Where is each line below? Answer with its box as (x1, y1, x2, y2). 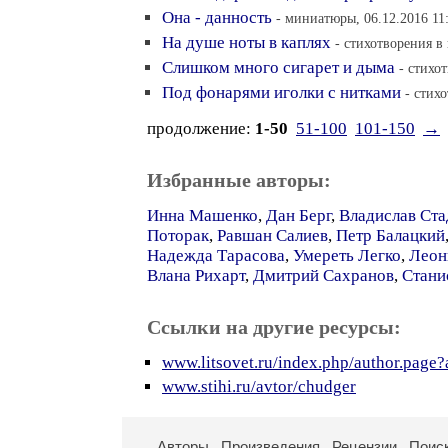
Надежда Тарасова (147, 246, 285, 265)
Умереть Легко (293, 246, 401, 265)
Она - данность (162, 8, 272, 27)
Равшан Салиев (217, 226, 328, 245)
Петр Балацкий (336, 226, 445, 245)
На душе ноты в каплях (162, 33, 331, 52)
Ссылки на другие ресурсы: (147, 316, 401, 338)
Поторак (147, 226, 209, 245)
